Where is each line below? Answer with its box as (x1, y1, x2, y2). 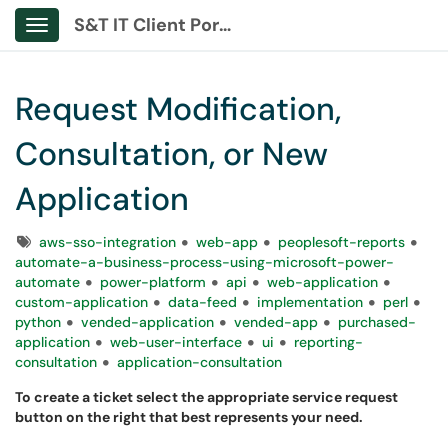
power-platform (100, 273, 206, 291)
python (15, 313, 61, 331)
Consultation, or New (15, 133, 328, 175)
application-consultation (117, 353, 282, 371)
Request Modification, (15, 88, 341, 130)
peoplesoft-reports (278, 233, 405, 251)
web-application (267, 273, 378, 291)
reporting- (294, 333, 363, 351)
